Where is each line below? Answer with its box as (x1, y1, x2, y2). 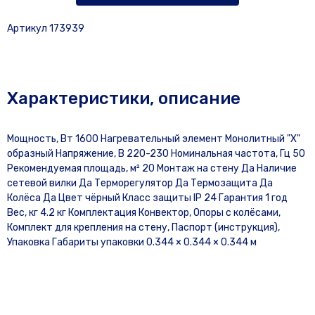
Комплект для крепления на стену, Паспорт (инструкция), (7, 221, 280, 233)
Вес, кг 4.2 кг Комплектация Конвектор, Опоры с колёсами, (7, 207, 281, 219)
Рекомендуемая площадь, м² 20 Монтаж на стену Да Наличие (7, 162, 297, 174)
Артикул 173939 (7, 22, 84, 34)
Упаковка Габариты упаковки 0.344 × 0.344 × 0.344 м (7, 236, 257, 248)
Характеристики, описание (7, 89, 240, 108)
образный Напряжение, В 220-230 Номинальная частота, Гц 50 (7, 148, 305, 160)
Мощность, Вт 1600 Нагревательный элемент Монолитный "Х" (7, 133, 300, 145)
